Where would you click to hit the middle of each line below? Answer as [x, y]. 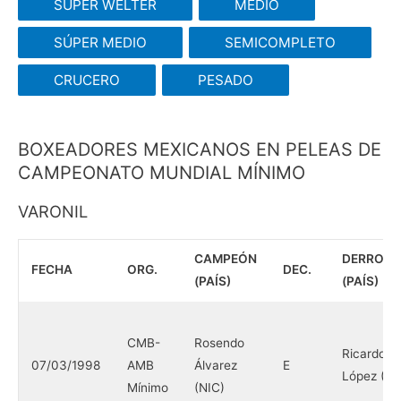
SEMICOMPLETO [280, 42]
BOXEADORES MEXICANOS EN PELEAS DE [200, 149]
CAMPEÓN [225, 259]
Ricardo [363, 354]
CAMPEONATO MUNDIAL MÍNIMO [162, 173]
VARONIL [53, 211]
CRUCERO [87, 80]
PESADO [225, 80]
